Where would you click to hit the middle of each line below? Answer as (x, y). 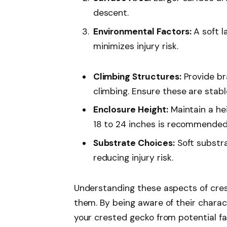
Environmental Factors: (142, 31)
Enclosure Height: (130, 110)
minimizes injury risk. (136, 46)
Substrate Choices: (134, 143)
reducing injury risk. (133, 157)
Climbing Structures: (137, 76)
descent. (111, 13)
